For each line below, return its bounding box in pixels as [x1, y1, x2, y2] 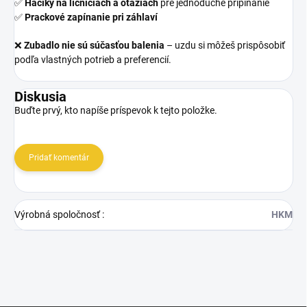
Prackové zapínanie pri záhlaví [25, 11, 158, 23]
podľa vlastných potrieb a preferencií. [14, 53, 171, 65]
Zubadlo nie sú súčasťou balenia [24, 39, 164, 51]
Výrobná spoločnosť [14, 208, 102, 220]
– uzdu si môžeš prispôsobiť [164, 39, 285, 51]
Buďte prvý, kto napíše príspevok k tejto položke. [14, 104, 217, 116]
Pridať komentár [29, 152, 89, 162]
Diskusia [14, 88, 66, 105]
